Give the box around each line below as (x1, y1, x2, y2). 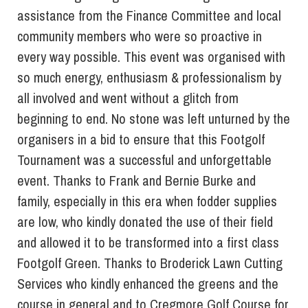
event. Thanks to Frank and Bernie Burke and (17, 171, 256, 190)
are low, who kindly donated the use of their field (17, 212, 273, 232)
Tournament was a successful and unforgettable (17, 151, 272, 170)
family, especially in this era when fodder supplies (17, 192, 277, 211)
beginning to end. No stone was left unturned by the (17, 109, 290, 129)
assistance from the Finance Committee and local (17, 6, 281, 25)
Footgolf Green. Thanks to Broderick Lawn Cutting (17, 254, 283, 273)
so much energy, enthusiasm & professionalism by (17, 68, 281, 87)
